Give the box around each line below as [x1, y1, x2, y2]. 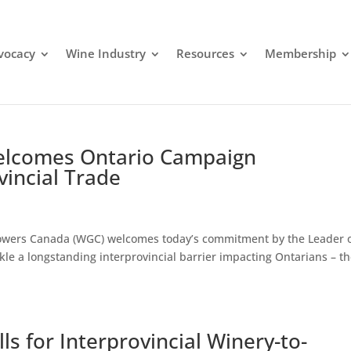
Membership [265, 45, 337, 61]
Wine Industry [66, 45, 147, 61]
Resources [176, 45, 235, 61]
